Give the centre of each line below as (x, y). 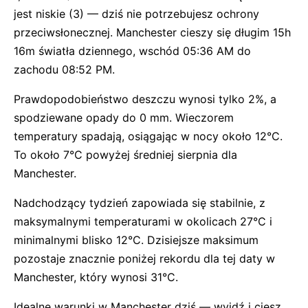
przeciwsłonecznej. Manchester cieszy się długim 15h (152, 32)
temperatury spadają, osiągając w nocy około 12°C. (148, 136)
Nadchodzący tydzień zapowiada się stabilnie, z (140, 203)
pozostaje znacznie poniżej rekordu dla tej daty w (144, 258)
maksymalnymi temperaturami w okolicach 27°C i (143, 221)
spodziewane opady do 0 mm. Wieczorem (124, 118)
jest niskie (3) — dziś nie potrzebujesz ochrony (136, 14)
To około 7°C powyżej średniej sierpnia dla (125, 155)
